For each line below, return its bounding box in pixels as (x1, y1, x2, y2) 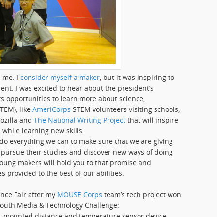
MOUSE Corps (57, 190, 102, 199)
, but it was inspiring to (100, 73, 174, 82)
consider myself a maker (20, 73, 100, 82)
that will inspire (125, 115, 178, 124)
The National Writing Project (34, 115, 125, 124)
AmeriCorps (32, 105, 71, 114)
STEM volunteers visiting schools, (71, 105, 180, 114)
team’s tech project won (102, 190, 181, 199)
